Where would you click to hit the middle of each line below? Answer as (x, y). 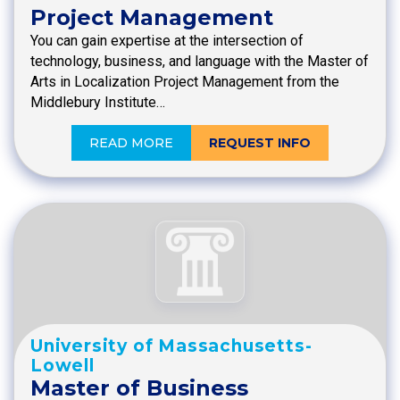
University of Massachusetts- (171, 346)
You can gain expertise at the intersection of (167, 41)
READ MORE (131, 143)
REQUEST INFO (260, 143)
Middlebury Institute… (98, 103)
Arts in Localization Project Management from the (185, 82)
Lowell (62, 365)
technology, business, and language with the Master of (200, 62)
